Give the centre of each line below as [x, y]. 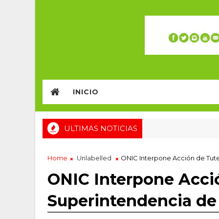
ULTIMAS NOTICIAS [101, 128]
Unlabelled [94, 158]
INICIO [86, 92]
